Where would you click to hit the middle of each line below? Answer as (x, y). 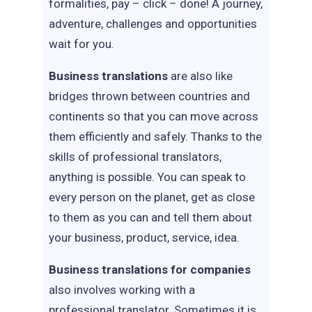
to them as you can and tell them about (150, 217)
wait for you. (81, 44)
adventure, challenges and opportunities (153, 24)
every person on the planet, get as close (152, 197)
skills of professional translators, (135, 157)
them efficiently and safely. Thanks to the (155, 136)
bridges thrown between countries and (149, 96)
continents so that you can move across (154, 116)
